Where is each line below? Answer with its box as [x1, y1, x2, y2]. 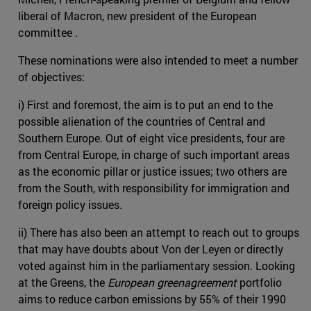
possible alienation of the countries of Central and [18, 113, 265, 128]
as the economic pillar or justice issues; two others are [18, 163, 287, 178]
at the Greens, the [18, 274, 108, 289]
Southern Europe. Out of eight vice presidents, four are [18, 130, 285, 145]
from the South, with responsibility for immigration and [18, 180, 289, 195]
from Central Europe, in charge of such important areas [18, 146, 289, 162]
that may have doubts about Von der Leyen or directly [18, 241, 283, 256]
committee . [18, 24, 78, 40]
